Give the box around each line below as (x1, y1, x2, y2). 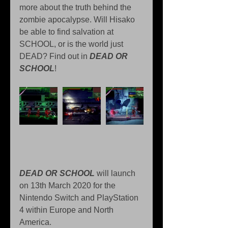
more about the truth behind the (19, 3, 133, 12)
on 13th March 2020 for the (19, 181, 118, 190)
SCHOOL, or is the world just (19, 40, 125, 49)
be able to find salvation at (19, 27, 116, 37)
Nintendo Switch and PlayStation (19, 193, 140, 203)
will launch (95, 169, 137, 178)
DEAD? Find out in (19, 52, 90, 61)
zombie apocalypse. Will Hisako (19, 15, 137, 24)
